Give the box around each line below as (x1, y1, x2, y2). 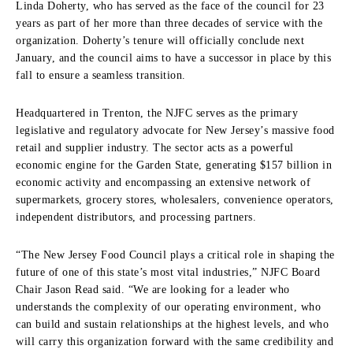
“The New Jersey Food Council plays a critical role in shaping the (16, 248, 335, 261)
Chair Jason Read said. (16, 283, 128, 295)
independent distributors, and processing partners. (16, 210, 256, 223)
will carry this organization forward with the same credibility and (16, 335, 333, 347)
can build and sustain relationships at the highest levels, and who (16, 318, 329, 330)
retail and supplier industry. (16, 141, 150, 154)
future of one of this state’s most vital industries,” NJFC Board (16, 266, 320, 278)
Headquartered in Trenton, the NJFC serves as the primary (16, 106, 298, 119)
